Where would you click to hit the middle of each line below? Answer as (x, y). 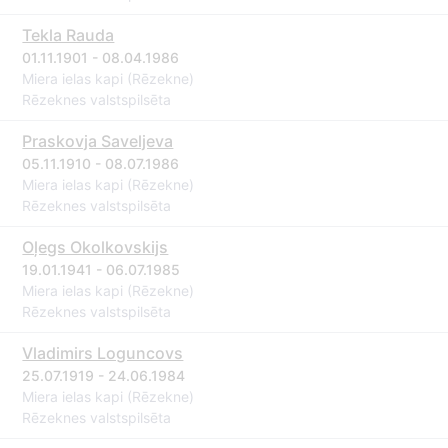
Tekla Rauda (68, 35)
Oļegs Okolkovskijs (95, 247)
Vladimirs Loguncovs (103, 353)
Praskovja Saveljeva (98, 141)
